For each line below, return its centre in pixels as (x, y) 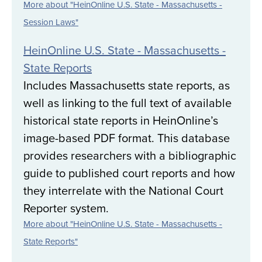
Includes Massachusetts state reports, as (127, 85)
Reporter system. (66, 208)
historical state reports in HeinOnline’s (121, 120)
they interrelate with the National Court (123, 191)
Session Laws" (51, 22)
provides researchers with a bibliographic (130, 156)
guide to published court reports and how (129, 173)
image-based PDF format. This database (127, 138)
